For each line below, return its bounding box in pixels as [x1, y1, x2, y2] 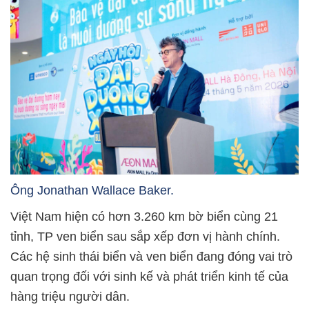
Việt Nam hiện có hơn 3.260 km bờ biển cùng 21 [10, 210, 278, 224]
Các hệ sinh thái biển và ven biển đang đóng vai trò [10, 250, 292, 264]
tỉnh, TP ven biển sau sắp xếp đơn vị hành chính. [10, 230, 280, 244]
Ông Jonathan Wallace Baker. [10, 183, 174, 198]
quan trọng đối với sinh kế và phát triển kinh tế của [10, 270, 288, 284]
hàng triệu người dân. [10, 290, 130, 304]
